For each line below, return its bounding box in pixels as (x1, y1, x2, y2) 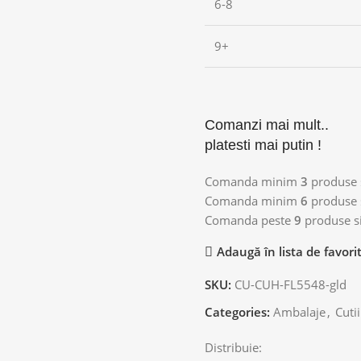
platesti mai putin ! (205, 136, 322, 153)
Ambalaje (273, 303, 326, 320)
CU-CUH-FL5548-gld (234, 276, 346, 293)
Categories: (205, 303, 270, 320)
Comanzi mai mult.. (205, 116, 329, 133)
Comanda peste (205, 211, 294, 228)
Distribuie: (205, 338, 262, 355)
